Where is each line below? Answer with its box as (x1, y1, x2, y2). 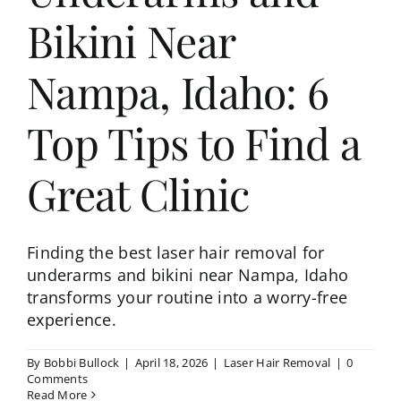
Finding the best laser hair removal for (27, 242, 325, 264)
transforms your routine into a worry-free (27, 286, 348, 309)
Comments (27, 371, 89, 388)
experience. (27, 309, 116, 331)
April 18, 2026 (134, 354, 209, 371)
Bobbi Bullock (43, 354, 120, 371)
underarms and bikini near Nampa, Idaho (27, 264, 349, 286)
